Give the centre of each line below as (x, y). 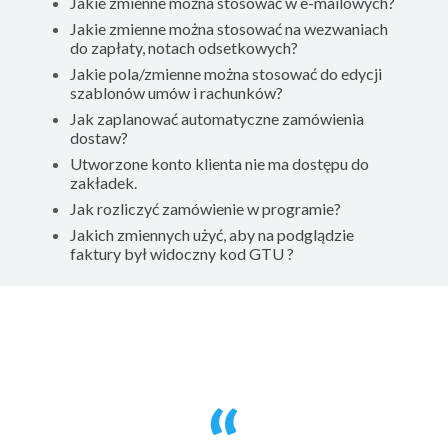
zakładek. (103, 183)
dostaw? (99, 138)
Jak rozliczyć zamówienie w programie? (205, 209)
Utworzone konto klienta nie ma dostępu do (219, 164)
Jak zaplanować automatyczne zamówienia (217, 119)
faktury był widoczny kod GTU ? (182, 254)
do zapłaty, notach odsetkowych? (184, 48)
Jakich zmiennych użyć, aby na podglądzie (212, 235)
